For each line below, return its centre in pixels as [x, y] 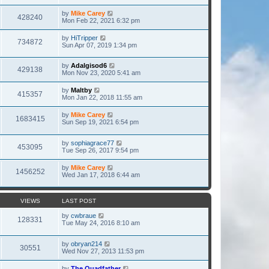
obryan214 [86, 244]
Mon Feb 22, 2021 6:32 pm [101, 20]
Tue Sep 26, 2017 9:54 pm [100, 150]
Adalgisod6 [89, 66]
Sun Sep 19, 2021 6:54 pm [100, 122]
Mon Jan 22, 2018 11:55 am [102, 98]
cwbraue [83, 216]
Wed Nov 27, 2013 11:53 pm [103, 251]
